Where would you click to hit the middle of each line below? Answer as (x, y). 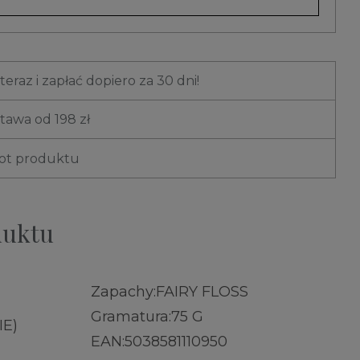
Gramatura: (131, 317)
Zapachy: (123, 292)
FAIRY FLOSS (202, 292)
